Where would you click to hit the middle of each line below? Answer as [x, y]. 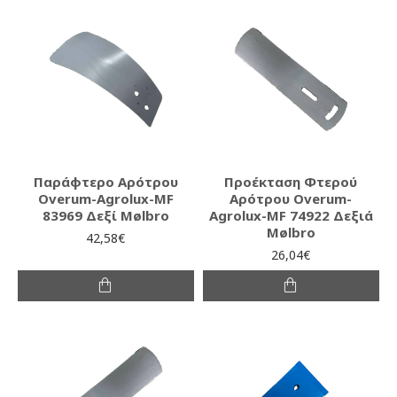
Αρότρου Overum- [291, 198]
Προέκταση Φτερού [291, 181]
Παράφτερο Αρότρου [105, 181]
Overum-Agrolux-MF [105, 198]
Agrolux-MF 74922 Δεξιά [291, 215]
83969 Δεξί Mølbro [105, 215]
